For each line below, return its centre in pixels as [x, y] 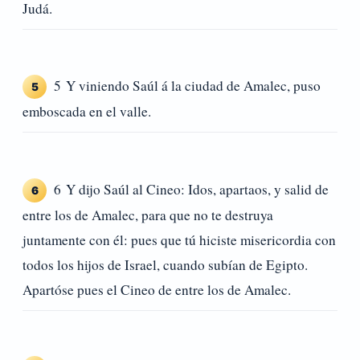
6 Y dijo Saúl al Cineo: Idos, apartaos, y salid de [191, 189]
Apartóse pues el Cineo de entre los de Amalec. [157, 289]
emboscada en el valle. [87, 112]
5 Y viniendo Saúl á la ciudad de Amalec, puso [187, 86]
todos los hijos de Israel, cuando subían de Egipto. [165, 264]
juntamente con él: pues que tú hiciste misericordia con [179, 239]
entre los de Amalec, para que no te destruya [148, 215]
